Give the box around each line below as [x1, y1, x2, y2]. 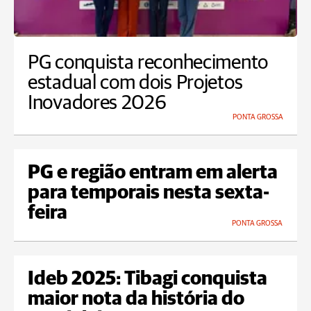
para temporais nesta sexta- [28, 183, 269, 203]
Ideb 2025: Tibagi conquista [28, 269, 267, 289]
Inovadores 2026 [28, 93, 167, 114]
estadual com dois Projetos [28, 73, 243, 94]
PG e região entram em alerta [28, 163, 278, 183]
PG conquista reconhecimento [28, 53, 268, 74]
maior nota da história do [28, 289, 244, 310]
